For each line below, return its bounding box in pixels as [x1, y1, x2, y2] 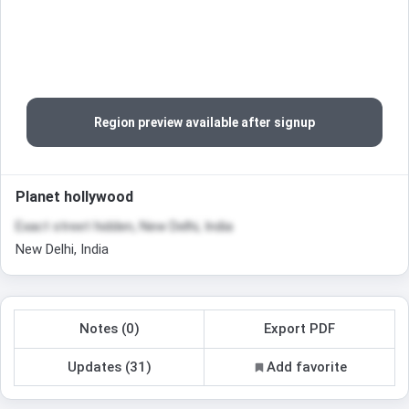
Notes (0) [79, 320, 140, 338]
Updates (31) [67, 358, 152, 375]
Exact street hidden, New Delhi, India [16, 218, 233, 236]
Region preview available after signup [94, 115, 315, 131]
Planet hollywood [16, 188, 133, 206]
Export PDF [264, 320, 335, 338]
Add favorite [266, 358, 347, 375]
